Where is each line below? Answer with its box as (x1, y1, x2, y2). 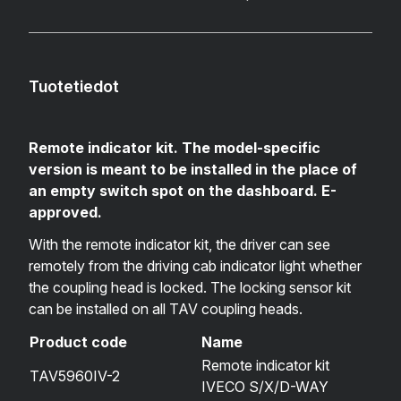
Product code (30, 333, 127, 352)
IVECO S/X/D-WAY (201, 378, 328, 397)
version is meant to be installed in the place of (29, 160, 357, 179)
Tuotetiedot (29, 77, 119, 97)
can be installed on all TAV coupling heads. (29, 300, 303, 319)
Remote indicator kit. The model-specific (29, 139, 320, 158)
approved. (29, 203, 102, 222)
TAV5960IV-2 (30, 367, 120, 386)
